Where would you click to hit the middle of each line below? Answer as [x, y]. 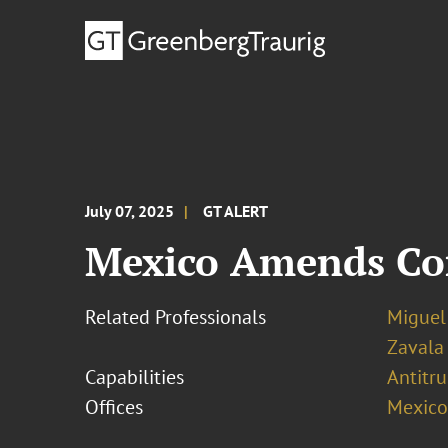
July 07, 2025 [130, 211]
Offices [114, 407]
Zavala [415, 347]
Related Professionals [176, 317]
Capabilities [135, 377]
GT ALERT [236, 211]
